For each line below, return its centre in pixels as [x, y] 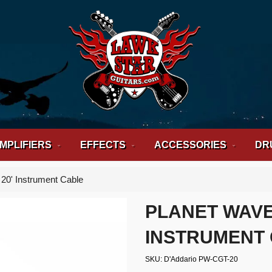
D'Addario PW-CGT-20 [201, 259]
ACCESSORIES [190, 145]
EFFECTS [103, 145]
